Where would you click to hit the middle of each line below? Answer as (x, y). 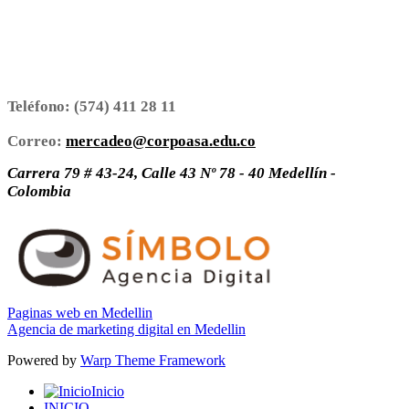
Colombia (39, 191)
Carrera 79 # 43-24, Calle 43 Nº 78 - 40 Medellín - (172, 173)
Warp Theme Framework (153, 360)
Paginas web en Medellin (80, 312)
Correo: (35, 141)
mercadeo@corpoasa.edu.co (161, 141)
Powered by (44, 360)
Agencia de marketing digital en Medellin (126, 329)
